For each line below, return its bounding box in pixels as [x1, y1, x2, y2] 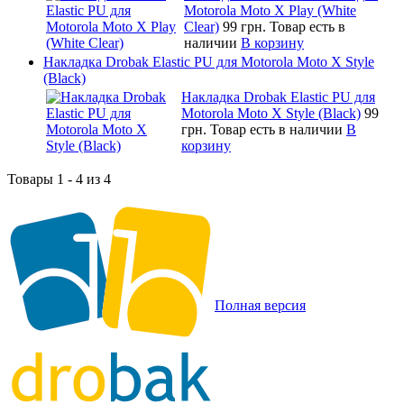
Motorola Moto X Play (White [184, 2, 356, 18]
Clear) [184, 18, 219, 34]
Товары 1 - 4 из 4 [7, 170, 111, 187]
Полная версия [215, 297, 306, 313]
